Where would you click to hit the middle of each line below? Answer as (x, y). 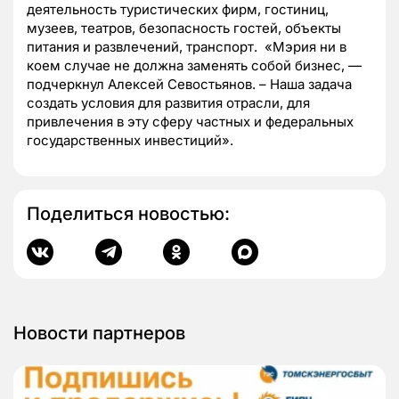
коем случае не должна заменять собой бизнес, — (194, 66)
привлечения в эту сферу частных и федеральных (190, 122)
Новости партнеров (99, 334)
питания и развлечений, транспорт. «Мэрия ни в (187, 47)
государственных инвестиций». (134, 141)
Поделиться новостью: (128, 214)
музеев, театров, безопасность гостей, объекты (184, 28)
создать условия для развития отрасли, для (168, 103)
